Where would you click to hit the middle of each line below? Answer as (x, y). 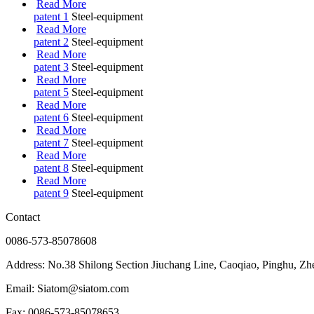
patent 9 (51, 193)
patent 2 (51, 42)
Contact (23, 217)
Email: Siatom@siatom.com (67, 289)
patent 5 (51, 93)
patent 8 (51, 168)
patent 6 (51, 118)
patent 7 (51, 143)
